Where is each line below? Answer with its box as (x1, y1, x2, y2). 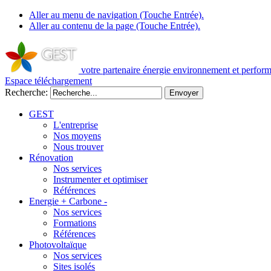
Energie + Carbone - (29, 196, 107, 206)
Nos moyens (53, 131, 101, 141)
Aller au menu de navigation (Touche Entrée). (29, 10, 204, 20)
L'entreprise (53, 120, 98, 130)
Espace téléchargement (5, 76, 92, 86)
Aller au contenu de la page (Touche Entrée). (29, 21, 200, 31)
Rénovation (29, 152, 73, 163)
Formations (53, 218, 96, 228)
